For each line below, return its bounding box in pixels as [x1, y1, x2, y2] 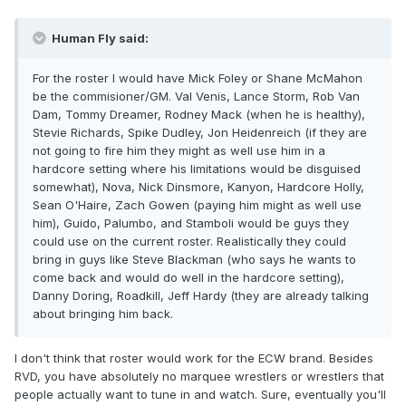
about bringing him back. [33, 306, 173, 322]
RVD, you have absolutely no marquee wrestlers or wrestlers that [14, 369, 384, 384]
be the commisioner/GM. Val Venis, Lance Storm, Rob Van [33, 89, 360, 104]
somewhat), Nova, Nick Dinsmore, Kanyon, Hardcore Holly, [33, 179, 364, 195]
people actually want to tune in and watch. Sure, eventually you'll [14, 387, 386, 402]
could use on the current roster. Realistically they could [33, 234, 346, 249]
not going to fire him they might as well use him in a [33, 143, 325, 159]
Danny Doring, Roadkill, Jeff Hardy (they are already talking [33, 288, 369, 304]
